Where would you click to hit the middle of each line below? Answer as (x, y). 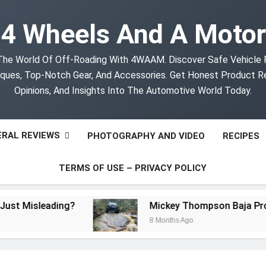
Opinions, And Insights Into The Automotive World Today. (133, 91)
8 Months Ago (139, 221)
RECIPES (241, 136)
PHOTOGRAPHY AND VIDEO (146, 136)
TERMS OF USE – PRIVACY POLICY (133, 168)
